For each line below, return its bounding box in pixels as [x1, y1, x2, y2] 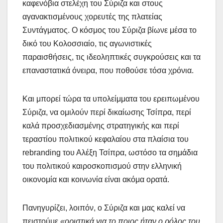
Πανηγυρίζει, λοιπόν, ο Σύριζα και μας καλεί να [22, 203, 185, 212]
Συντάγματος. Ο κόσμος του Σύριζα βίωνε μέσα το [22, 25, 197, 34]
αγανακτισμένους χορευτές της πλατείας [22, 12, 162, 21]
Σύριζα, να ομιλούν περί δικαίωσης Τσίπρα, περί [22, 108, 191, 116]
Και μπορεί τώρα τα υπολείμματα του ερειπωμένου [22, 94, 200, 103]
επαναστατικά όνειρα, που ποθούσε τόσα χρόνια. [22, 66, 194, 75]
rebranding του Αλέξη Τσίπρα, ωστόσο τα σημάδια [22, 148, 198, 157]
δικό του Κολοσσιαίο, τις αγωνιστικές [22, 39, 152, 48]
